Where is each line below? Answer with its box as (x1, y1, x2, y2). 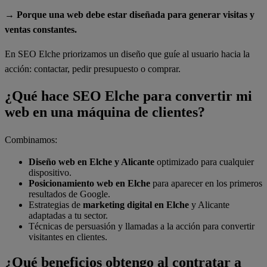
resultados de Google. (29, 188, 110, 199)
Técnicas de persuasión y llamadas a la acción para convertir (29, 221, 254, 231)
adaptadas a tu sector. (29, 210, 108, 221)
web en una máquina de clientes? (5, 104, 205, 120)
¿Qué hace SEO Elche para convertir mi (5, 88, 252, 104)
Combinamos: (5, 134, 57, 145)
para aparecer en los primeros (150, 178, 262, 188)
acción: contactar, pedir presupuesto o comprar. (5, 64, 181, 74)
